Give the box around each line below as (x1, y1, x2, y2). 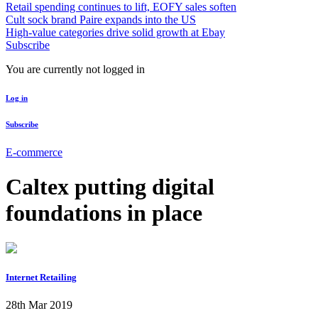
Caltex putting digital (6, 174, 214, 200)
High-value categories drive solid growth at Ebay (6, 26, 225, 38)
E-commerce (6, 146, 62, 158)
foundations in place (6, 200, 202, 226)
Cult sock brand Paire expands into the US (6, 13, 196, 26)
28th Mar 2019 (6, 299, 72, 312)
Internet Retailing (6, 271, 77, 283)
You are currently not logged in (6, 62, 145, 75)
